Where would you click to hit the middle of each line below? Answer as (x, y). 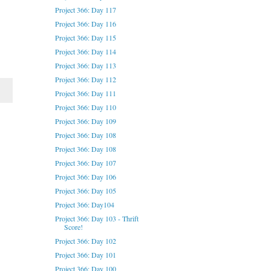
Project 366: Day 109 (85, 121)
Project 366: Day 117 (85, 10)
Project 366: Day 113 (85, 66)
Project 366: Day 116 (85, 24)
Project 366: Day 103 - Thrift (96, 219)
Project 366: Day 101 (85, 255)
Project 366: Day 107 (85, 163)
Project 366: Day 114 (85, 52)
